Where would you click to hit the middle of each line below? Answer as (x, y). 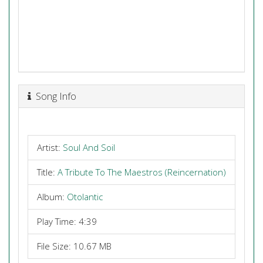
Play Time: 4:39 (67, 221)
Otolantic (85, 197)
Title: (47, 172)
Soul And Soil (89, 147)
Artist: (50, 147)
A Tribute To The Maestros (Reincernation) (142, 172)
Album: (52, 197)
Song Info (54, 96)
